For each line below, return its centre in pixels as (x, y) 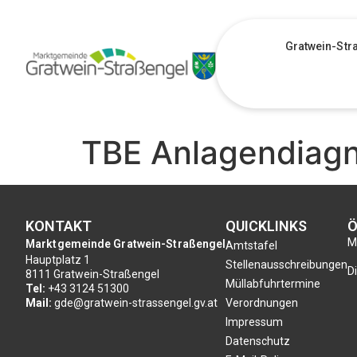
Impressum (255, 322)
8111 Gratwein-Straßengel (92, 274)
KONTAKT (59, 226)
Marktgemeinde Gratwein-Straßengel (126, 244)
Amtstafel (252, 245)
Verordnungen (262, 303)
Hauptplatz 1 (58, 260)
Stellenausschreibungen (287, 265)
